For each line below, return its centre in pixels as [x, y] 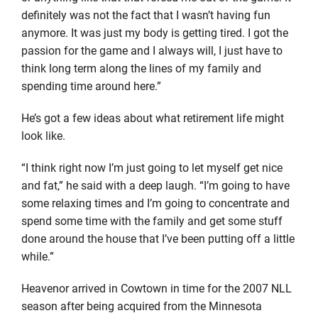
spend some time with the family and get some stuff [152, 220]
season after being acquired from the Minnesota [141, 305]
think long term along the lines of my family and [141, 67]
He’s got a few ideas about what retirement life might [152, 117]
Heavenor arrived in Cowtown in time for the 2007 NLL [156, 287]
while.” [37, 256]
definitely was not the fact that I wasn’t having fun [146, 14]
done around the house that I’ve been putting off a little [158, 238]
